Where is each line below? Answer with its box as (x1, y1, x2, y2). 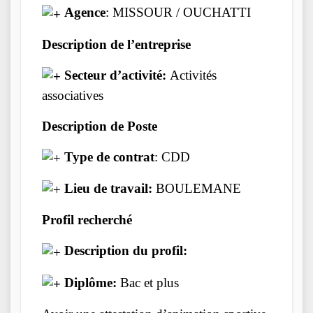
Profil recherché (42, 212, 132, 228)
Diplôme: (61, 275, 120, 290)
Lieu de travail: (64, 181, 152, 196)
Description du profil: (64, 243, 187, 259)
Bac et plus (120, 275, 179, 290)
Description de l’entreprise (42, 36, 191, 52)
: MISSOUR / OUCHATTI (105, 5, 251, 20)
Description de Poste (42, 118, 157, 133)
